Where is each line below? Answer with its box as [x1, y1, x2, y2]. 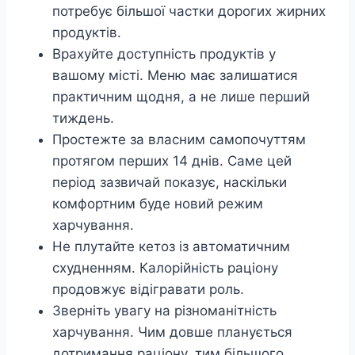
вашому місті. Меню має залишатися [52, 67, 298, 84]
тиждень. [52, 110, 114, 127]
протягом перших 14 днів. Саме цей [52, 153, 292, 170]
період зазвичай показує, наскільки [52, 174, 287, 191]
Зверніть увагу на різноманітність [52, 303, 277, 319]
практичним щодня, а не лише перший [52, 89, 310, 105]
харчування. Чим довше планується [52, 324, 292, 341]
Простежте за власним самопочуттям [52, 132, 306, 148]
